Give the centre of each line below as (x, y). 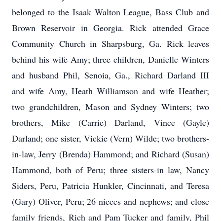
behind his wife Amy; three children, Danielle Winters (110, 59)
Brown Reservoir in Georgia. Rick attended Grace (110, 28)
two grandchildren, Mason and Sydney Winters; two (110, 107)
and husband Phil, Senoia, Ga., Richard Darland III (110, 75)
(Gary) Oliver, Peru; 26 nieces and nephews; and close (110, 201)
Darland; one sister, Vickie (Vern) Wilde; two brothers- (110, 138)
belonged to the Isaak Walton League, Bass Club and (110, 12)
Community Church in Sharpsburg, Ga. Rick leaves (110, 43)
